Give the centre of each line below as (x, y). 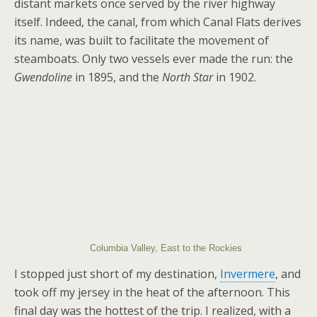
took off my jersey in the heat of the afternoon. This (152, 292)
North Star (188, 77)
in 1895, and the (117, 77)
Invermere (248, 273)
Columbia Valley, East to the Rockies (166, 248)
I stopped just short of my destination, (117, 273)
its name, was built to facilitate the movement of (142, 41)
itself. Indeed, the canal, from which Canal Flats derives (158, 22)
